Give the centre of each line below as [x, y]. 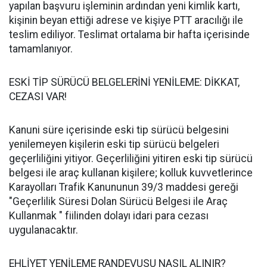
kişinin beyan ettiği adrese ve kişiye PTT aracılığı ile [126, 20]
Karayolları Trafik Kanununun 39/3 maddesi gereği [124, 187]
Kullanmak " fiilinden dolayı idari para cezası [109, 216]
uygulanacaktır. [44, 230]
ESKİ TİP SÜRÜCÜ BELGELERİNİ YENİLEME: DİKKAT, [124, 82]
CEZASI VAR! [39, 97]
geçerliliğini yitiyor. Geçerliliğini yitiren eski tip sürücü [131, 159]
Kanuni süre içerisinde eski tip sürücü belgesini [119, 130]
